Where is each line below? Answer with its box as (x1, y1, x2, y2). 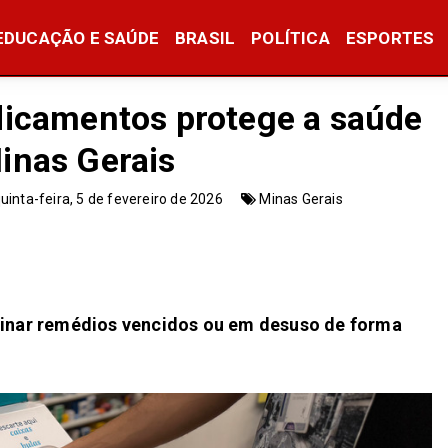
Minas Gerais (259, 190, 343, 207)
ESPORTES (345, 27, 435, 48)
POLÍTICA (251, 27, 330, 48)
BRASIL (174, 27, 236, 48)
